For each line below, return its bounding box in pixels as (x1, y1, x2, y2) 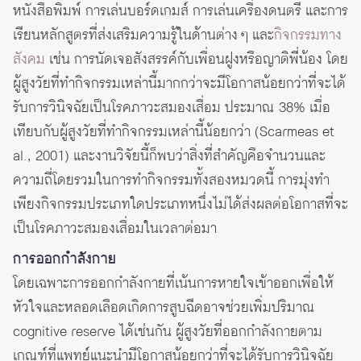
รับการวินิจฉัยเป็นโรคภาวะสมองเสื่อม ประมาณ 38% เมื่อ (13, 98, 330, 119)
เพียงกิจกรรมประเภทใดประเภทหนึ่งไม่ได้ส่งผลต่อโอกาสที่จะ (13, 194, 348, 216)
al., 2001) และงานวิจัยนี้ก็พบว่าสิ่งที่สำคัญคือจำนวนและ (13, 146, 326, 168)
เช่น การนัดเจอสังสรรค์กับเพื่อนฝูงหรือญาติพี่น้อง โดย (45, 49, 348, 71)
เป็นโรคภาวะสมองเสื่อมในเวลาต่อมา (13, 218, 217, 240)
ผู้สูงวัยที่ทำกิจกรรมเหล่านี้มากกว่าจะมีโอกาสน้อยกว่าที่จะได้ (13, 73, 346, 95)
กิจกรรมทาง (274, 25, 342, 47)
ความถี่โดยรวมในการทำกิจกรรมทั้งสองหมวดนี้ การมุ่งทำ (13, 170, 330, 192)
